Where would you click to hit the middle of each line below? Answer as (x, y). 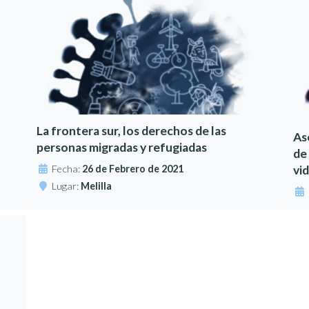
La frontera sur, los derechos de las (132, 131)
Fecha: (67, 169)
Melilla (97, 186)
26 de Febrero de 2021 (133, 169)
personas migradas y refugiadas (122, 148)
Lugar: (67, 186)
